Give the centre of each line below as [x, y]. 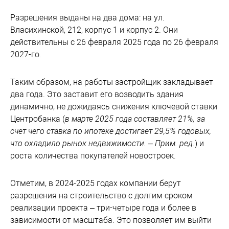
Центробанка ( [38, 119]
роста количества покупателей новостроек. [93, 156]
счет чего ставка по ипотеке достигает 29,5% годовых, [111, 131]
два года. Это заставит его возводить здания [97, 94]
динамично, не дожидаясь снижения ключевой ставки [114, 107]
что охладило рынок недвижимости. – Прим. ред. [102, 143]
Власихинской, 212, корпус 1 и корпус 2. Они [94, 30]
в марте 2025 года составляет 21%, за [135, 119]
